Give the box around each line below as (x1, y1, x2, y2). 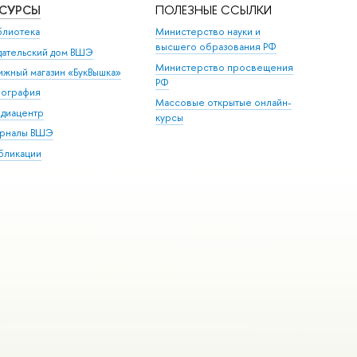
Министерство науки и (155, 25, 261, 39)
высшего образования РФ (155, 40, 277, 54)
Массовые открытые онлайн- (155, 96, 292, 110)
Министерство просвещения (155, 60, 294, 74)
